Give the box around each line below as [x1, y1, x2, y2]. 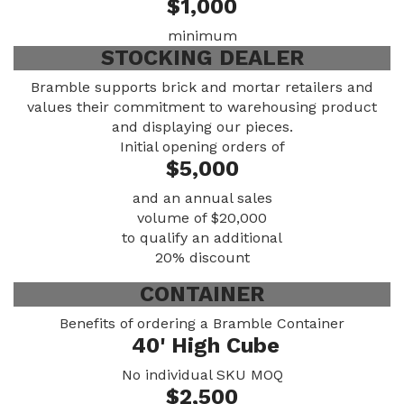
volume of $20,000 [137, 209, 267, 226]
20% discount [154, 249, 250, 266]
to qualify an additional [122, 229, 282, 246]
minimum [167, 27, 237, 44]
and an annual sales [132, 189, 272, 207]
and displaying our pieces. [111, 118, 293, 135]
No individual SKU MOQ [121, 366, 283, 383]
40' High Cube [124, 333, 280, 358]
